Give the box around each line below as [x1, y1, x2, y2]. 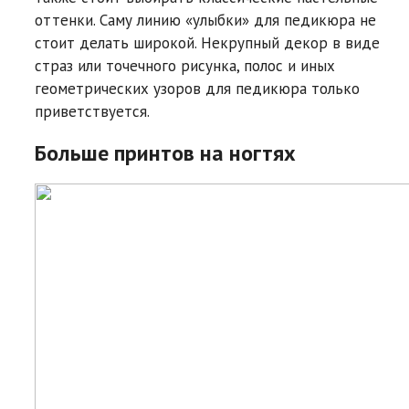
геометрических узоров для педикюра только [35, 78, 360, 99]
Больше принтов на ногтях [35, 138, 296, 167]
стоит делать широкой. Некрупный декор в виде [35, 32, 380, 53]
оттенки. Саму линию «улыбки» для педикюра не [35, 9, 376, 30]
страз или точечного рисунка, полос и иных [35, 55, 335, 76]
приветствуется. [35, 100, 150, 121]
